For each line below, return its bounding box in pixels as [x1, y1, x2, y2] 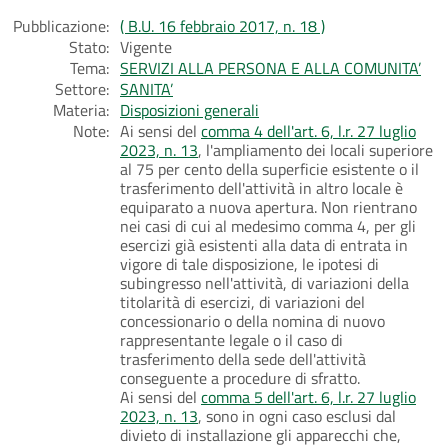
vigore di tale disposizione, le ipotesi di [120, 251, 379, 276]
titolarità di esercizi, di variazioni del [120, 289, 365, 314]
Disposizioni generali [120, 97, 259, 122]
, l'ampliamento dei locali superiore [198, 137, 433, 162]
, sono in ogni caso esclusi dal [198, 403, 396, 428]
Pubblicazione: [13, 13, 109, 38]
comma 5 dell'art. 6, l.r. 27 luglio [201, 384, 416, 409]
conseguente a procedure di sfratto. [120, 365, 360, 390]
